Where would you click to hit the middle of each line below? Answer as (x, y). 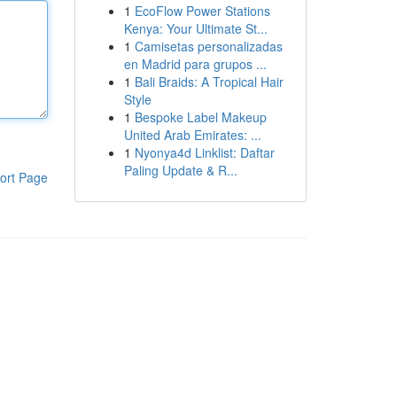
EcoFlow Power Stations (202, 11)
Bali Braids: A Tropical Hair (209, 82)
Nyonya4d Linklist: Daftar (204, 152)
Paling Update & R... (180, 170)
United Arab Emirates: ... (192, 135)
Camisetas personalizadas (208, 46)
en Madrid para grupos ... (195, 64)
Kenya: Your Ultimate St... (195, 28)
